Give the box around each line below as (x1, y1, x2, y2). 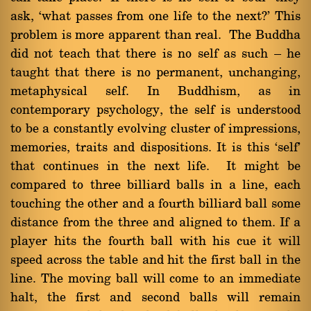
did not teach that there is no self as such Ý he (10, 48, 301, 60)
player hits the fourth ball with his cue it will (10, 235, 301, 248)
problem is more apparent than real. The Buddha (10, 29, 301, 42)
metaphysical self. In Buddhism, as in (10, 85, 301, 98)
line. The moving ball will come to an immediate (10, 273, 301, 285)
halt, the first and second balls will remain (10, 292, 301, 304)
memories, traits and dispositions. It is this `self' (10, 142, 301, 154)
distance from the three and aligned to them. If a (10, 217, 301, 229)
